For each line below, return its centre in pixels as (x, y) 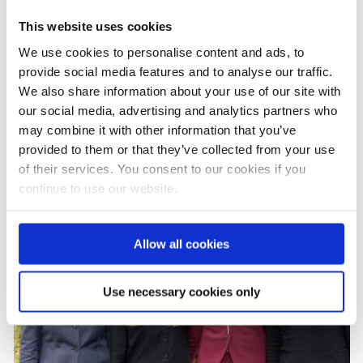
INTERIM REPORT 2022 (163, 89)
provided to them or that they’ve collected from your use (177, 149)
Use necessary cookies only (181, 291)
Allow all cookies (181, 244)
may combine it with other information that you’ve (158, 129)
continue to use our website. (98, 188)
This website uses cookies (96, 26)
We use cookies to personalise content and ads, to (162, 51)
